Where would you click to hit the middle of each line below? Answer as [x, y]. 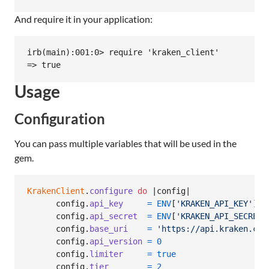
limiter [106, 254]
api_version [116, 242]
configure [111, 191]
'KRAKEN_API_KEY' [214, 204]
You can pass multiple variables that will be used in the [125, 143]
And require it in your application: [83, 19]
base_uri [109, 229]
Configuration [60, 118]
